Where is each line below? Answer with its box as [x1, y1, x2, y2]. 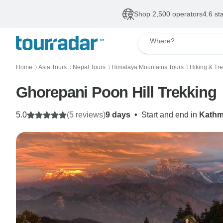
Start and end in [141, 111, 199, 119]
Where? [150, 37, 175, 45]
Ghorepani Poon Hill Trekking [16, 84, 217, 101]
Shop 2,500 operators [133, 10, 203, 18]
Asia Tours [38, 64, 67, 71]
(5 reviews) [67, 111, 106, 119]
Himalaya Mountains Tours [111, 64, 184, 71]
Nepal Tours [73, 64, 106, 71]
